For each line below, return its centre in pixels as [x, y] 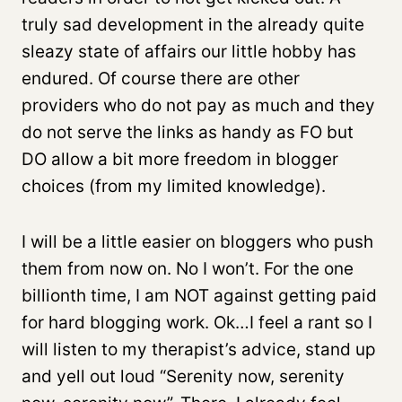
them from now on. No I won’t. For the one [188, 268]
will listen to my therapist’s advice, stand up [199, 349]
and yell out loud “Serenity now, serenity [183, 376]
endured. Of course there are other [161, 78]
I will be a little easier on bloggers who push [197, 241]
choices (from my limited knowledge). [174, 186]
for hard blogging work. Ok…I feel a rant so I [197, 322]
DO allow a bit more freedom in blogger [180, 159]
